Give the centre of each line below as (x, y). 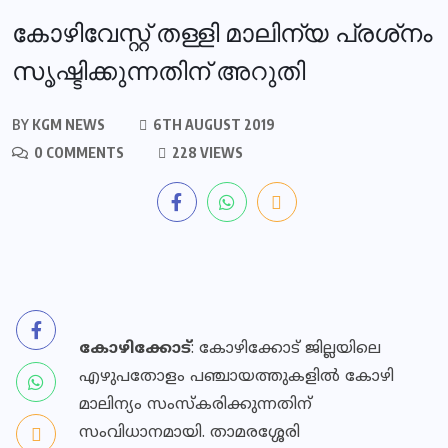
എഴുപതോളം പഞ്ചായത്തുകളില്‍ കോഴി (236, 377)
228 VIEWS (206, 152)
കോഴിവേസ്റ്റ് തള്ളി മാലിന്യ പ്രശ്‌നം (222, 33)
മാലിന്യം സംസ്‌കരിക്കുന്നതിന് (195, 405)
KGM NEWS (67, 124)
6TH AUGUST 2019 (212, 124)
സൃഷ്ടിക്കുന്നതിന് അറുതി (158, 71)
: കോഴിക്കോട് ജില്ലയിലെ (286, 349)
